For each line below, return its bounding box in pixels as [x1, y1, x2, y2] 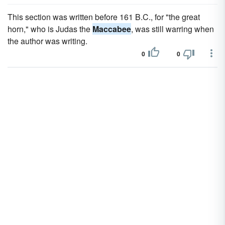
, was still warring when [131, 23, 214, 35]
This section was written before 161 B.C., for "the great [8, 11, 200, 23]
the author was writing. [8, 35, 87, 47]
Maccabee [92, 23, 131, 35]
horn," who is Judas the [8, 23, 92, 35]
